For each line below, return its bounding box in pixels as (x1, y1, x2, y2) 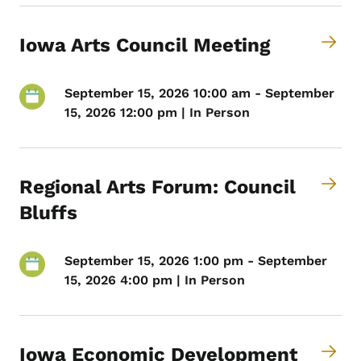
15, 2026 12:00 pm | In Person (64, 105, 250, 121)
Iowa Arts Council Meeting (19, 34, 270, 57)
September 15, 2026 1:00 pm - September (64, 253, 327, 269)
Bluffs (19, 201, 77, 225)
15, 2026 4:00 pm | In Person (64, 272, 245, 288)
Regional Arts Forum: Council (19, 176, 296, 199)
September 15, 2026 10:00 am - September (64, 85, 334, 102)
